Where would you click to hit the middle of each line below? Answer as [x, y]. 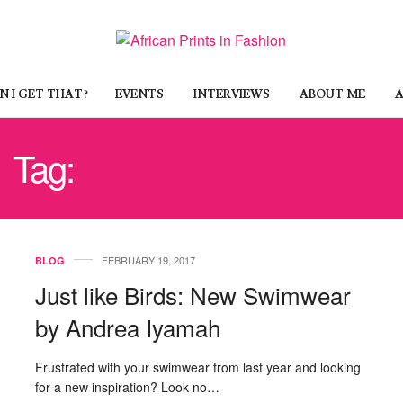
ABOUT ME [331, 94]
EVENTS [139, 94]
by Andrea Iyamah [128, 327]
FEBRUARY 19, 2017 [148, 260]
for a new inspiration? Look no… [127, 387]
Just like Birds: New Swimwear [193, 295]
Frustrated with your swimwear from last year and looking [198, 367]
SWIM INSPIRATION [236, 168]
